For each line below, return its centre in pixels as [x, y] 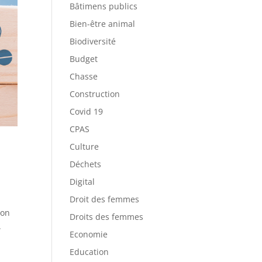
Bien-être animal [103, 24]
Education [89, 252]
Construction [95, 94]
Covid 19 [87, 111]
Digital [82, 182]
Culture [85, 146]
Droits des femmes [107, 217]
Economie [89, 234]
